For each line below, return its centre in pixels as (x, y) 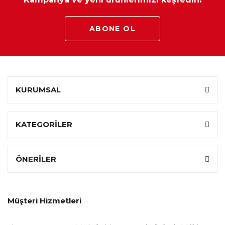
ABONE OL (113, 28)
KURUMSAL (38, 90)
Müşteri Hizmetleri (44, 201)
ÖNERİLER (36, 159)
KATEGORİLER (44, 124)
